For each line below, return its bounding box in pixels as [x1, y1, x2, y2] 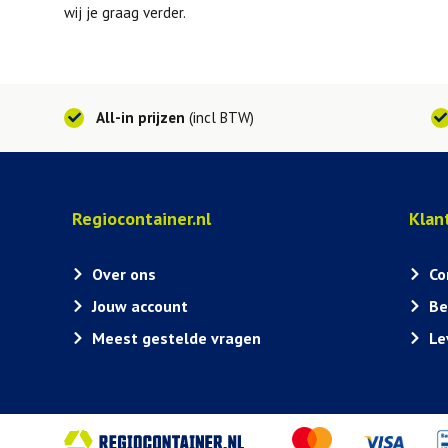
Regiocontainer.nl [72, 206, 211, 230]
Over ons [92, 263, 156, 284]
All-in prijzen [96, 107, 185, 127]
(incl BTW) [185, 107, 254, 127]
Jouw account [92, 295, 188, 316]
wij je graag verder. [64, 2, 186, 22]
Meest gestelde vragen [92, 327, 261, 348]
